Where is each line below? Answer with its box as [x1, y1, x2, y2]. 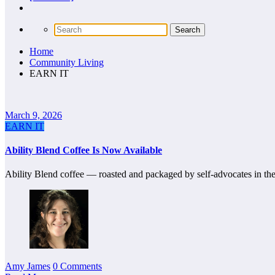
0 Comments [53, 261, 102, 272]
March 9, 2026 [5, 109, 62, 120]
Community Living [29, 56, 104, 68]
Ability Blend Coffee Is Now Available [5, 144, 162, 155]
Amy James [5, 261, 50, 272]
